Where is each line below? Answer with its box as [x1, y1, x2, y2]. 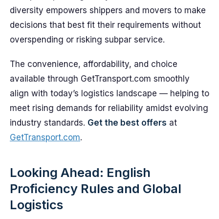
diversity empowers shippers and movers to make [10, 5, 206, 15]
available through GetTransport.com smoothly [10, 74, 190, 84]
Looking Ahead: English [10, 165, 151, 180]
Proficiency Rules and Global [10, 181, 181, 196]
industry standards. [10, 118, 88, 128]
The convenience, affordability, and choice [10, 59, 177, 69]
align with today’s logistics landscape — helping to [10, 88, 209, 98]
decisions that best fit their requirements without [10, 20, 201, 30]
